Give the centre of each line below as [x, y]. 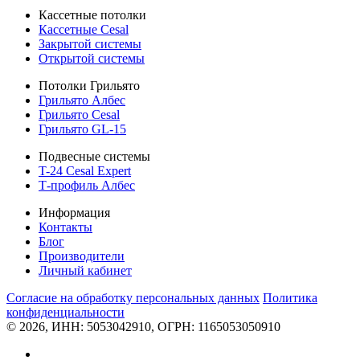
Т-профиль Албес [87, 185]
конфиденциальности [65, 312]
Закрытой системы [90, 43]
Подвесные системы [94, 156]
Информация [74, 212]
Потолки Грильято [89, 85]
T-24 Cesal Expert [85, 170]
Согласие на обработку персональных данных [133, 297]
